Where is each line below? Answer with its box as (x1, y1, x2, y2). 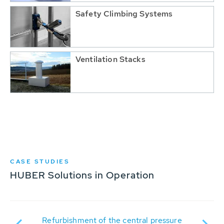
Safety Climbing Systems (75, 8, 173, 19)
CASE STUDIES (10, 157, 69, 165)
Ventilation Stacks (75, 54, 145, 64)
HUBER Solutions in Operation (10, 169, 154, 181)
